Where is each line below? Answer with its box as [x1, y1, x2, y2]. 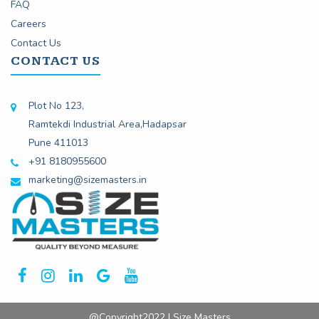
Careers [11, 17, 46, 31]
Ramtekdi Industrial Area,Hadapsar [28, 117, 187, 132]
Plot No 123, [28, 99, 84, 113]
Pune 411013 [28, 136, 88, 150]
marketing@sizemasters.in [28, 173, 147, 187]
